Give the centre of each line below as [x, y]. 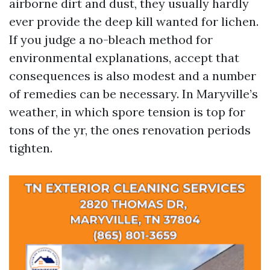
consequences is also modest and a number [133, 76]
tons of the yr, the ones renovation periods [130, 130]
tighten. [31, 148]
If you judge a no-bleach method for [111, 39]
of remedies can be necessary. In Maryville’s [133, 94]
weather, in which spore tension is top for [127, 112]
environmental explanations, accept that [124, 58]
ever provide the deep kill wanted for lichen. [134, 21]
